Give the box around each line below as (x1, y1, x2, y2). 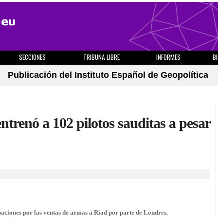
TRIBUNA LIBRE (83, 52, 120, 62)
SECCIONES (18, 52, 46, 62)
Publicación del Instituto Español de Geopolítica (8, 70, 208, 80)
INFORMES (156, 52, 181, 62)
